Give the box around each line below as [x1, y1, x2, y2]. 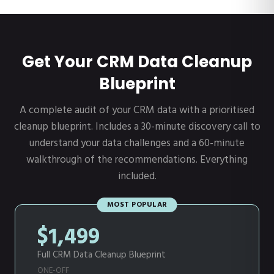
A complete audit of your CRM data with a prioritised [20, 102, 254, 119]
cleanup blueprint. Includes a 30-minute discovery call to [13, 119, 261, 136]
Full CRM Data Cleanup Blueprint [37, 248, 166, 263]
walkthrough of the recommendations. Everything [26, 152, 248, 169]
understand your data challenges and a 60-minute [29, 135, 245, 152]
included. [117, 168, 157, 185]
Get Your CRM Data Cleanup [22, 51, 252, 73]
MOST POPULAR [106, 199, 168, 212]
